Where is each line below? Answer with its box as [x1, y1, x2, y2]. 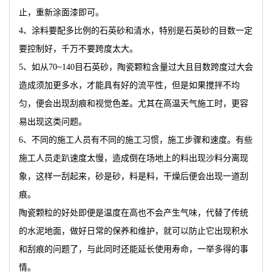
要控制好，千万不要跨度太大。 [19, 44, 138, 53]
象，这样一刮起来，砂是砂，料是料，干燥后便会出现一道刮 [19, 172, 248, 181]
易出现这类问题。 [19, 117, 87, 126]
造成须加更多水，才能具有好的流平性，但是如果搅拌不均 [19, 81, 240, 90]
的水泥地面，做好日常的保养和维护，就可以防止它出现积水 [19, 226, 248, 236]
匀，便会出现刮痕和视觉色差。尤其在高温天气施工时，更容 [19, 99, 248, 108]
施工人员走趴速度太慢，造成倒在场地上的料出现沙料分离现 [19, 154, 248, 163]
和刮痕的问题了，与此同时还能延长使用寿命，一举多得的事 [19, 245, 248, 254]
